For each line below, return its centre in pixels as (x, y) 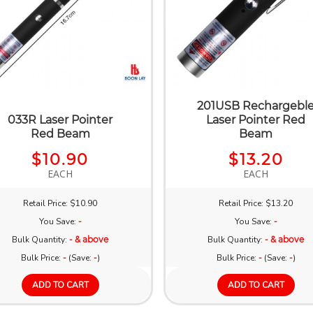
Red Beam (60, 133)
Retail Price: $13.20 (256, 203)
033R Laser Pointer (60, 119)
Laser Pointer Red (256, 119)
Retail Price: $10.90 (60, 203)
